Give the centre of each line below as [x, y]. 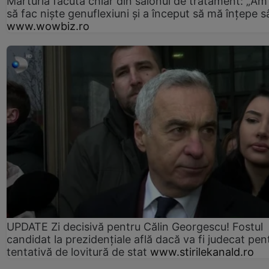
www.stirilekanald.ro [202, 252]
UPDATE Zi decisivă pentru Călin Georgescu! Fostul [135, 226]
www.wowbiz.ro [48, 26]
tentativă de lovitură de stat [77, 252]
